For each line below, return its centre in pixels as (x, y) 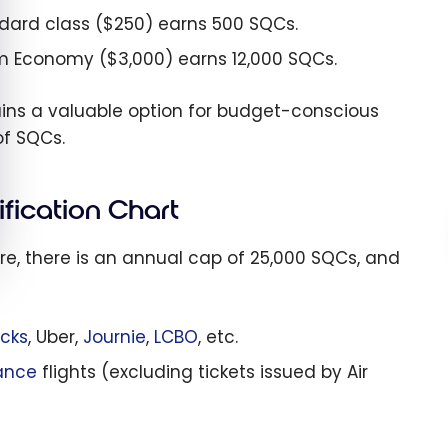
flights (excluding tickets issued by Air (202, 372)
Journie (114, 336)
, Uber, (55, 336)
